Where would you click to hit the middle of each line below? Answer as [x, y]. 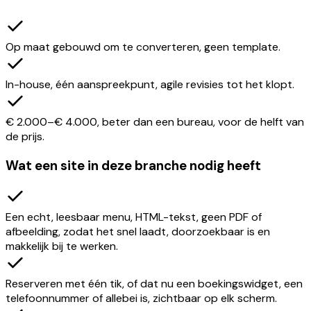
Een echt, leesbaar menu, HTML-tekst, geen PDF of [134, 217]
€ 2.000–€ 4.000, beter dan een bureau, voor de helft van [155, 121]
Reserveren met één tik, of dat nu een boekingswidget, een [154, 284]
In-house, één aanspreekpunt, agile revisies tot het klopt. [150, 84]
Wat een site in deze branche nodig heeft [133, 165]
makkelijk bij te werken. [62, 246]
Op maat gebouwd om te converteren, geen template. [143, 47]
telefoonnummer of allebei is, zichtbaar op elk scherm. [141, 299]
